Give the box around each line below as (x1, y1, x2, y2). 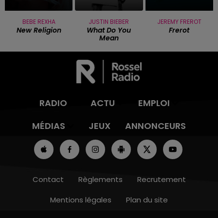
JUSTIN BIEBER (89, 18, 129, 26)
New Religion (16, 25, 61, 36)
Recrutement (137, 174, 186, 185)
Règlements (78, 174, 123, 185)
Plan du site (126, 195, 168, 205)
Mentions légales (50, 195, 111, 205)
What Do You (87, 25, 131, 36)
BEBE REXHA (22, 18, 55, 26)
